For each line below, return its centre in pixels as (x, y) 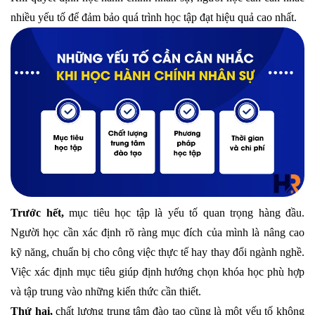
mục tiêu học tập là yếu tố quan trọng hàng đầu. (187, 213)
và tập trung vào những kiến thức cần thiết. (106, 292)
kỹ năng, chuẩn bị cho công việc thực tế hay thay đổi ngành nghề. (157, 252)
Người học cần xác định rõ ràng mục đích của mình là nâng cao (157, 233)
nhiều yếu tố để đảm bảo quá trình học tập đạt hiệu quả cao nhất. (154, 17)
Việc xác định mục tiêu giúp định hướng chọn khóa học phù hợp (157, 272)
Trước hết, (40, 213)
